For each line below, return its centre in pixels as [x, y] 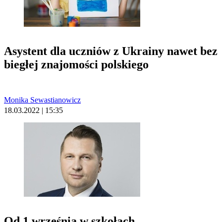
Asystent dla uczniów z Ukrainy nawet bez [111, 51]
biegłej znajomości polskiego [76, 64]
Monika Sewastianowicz [42, 100]
